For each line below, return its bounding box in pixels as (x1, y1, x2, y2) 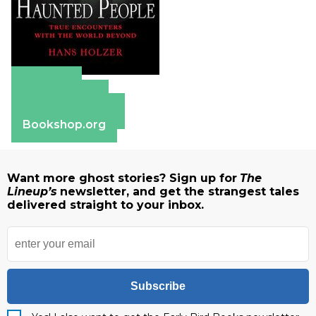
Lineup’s (7, 185, 57, 199)
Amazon (23, 77, 71, 91)
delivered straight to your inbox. (7, 198, 204, 212)
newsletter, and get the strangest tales (60, 185, 299, 199)
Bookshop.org (23, 117, 106, 131)
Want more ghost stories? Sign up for (7, 171, 237, 186)
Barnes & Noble (23, 104, 114, 118)
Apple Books (23, 90, 97, 104)
